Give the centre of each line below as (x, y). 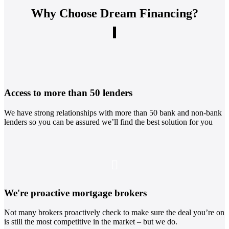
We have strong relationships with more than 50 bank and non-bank (113, 112)
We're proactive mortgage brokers (75, 193)
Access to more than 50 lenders (68, 93)
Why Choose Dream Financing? (114, 14)
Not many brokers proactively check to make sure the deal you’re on (114, 213)
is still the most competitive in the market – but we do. (91, 222)
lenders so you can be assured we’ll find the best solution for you (108, 122)
